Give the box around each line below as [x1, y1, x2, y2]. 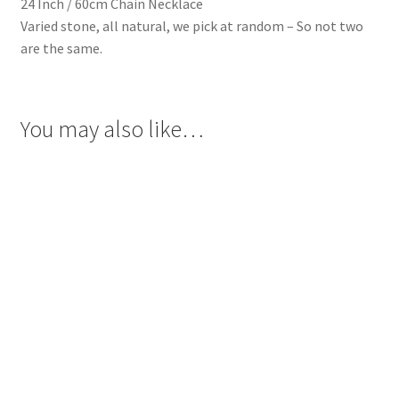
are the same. [20, 38, 102, 57]
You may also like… [20, 115, 204, 144]
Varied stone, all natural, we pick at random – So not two [20, 16, 363, 35]
